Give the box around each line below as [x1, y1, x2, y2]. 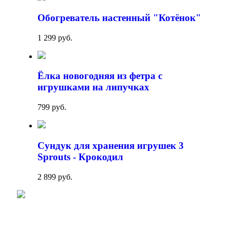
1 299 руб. [37, 33, 72, 42]
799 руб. [37, 103, 66, 112]
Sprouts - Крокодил [37, 151, 123, 162]
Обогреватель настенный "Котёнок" [37, 12, 201, 23]
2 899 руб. [37, 172, 72, 181]
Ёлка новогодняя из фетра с [37, 70, 162, 82]
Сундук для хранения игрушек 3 [37, 140, 184, 151]
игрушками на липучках [37, 82, 149, 93]
